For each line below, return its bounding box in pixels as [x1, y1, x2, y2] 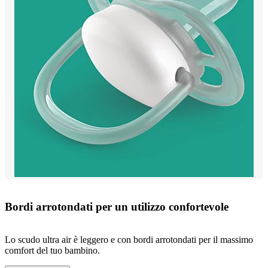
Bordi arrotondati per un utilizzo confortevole [5, 200, 229, 214]
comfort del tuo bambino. [5, 245, 100, 255]
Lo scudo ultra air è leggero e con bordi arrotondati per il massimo [5, 234, 253, 245]
